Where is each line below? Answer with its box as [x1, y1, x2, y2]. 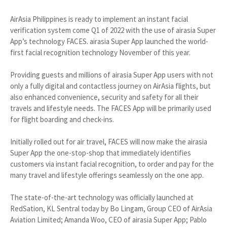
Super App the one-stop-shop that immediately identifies [10, 148, 191, 158]
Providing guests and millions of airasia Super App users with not [10, 70, 213, 80]
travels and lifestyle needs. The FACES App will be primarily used [10, 103, 211, 113]
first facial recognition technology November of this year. [10, 48, 191, 58]
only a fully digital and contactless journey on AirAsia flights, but [10, 81, 211, 91]
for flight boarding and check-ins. [10, 115, 114, 125]
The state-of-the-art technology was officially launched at [10, 193, 194, 203]
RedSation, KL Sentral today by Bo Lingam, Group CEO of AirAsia [10, 204, 212, 214]
